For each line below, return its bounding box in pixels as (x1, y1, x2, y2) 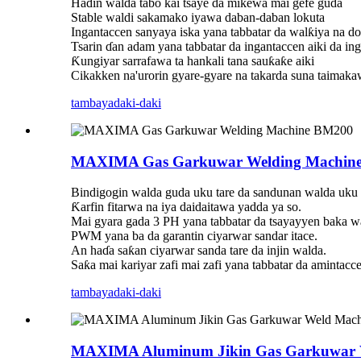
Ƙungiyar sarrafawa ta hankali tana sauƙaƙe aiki (71, 54, 314, 68)
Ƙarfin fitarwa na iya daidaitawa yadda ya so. (71, 200, 301, 214)
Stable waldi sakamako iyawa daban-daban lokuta (71, 10, 325, 25)
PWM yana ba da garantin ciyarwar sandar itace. (71, 229, 317, 243)
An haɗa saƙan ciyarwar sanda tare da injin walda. (71, 243, 326, 258)
